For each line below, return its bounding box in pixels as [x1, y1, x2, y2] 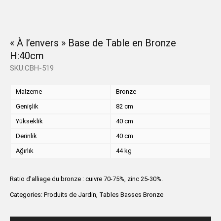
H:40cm [10, 50, 44, 62]
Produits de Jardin [44, 191, 96, 198]
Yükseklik [16, 117, 43, 125]
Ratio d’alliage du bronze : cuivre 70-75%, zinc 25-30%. [10, 175, 163, 183]
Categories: [10, 191, 44, 198]
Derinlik [16, 132, 37, 140]
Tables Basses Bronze [99, 191, 163, 198]
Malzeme [16, 88, 42, 95]
